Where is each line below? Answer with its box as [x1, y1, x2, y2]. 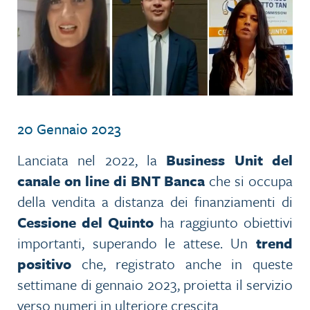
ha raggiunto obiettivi [154, 212, 293, 233]
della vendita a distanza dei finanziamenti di [17, 191, 293, 212]
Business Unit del [166, 149, 293, 171]
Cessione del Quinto [17, 212, 154, 233]
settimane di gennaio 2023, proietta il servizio [17, 274, 293, 295]
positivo [17, 253, 71, 275]
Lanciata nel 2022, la [17, 149, 167, 171]
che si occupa [205, 170, 293, 192]
